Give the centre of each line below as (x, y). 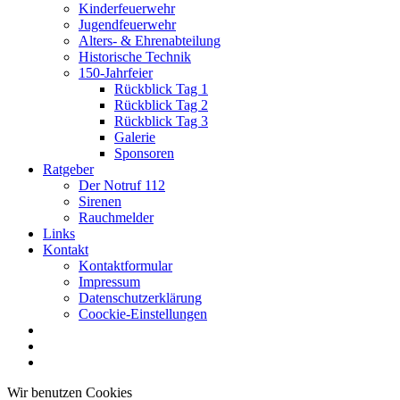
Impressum (109, 282)
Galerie (135, 137)
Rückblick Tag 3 (161, 121)
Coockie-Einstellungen (143, 314)
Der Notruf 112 (122, 186)
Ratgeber (68, 170)
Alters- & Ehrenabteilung (150, 41)
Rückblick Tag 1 (161, 89)
